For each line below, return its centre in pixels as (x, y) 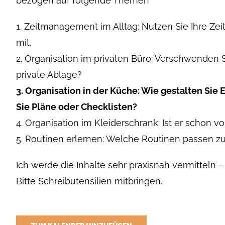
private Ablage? (49, 74)
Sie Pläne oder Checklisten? (77, 106)
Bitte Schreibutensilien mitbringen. (89, 181)
